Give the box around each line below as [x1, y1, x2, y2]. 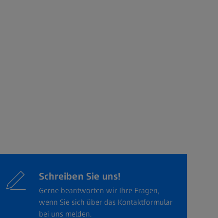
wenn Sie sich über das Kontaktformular [39, 197, 173, 207]
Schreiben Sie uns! [39, 170, 121, 182]
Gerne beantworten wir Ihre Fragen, [39, 185, 159, 195]
